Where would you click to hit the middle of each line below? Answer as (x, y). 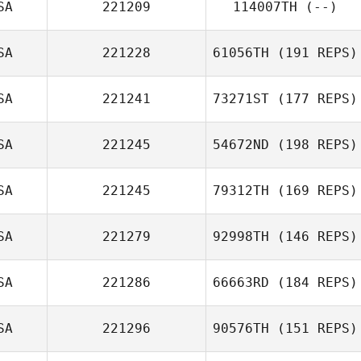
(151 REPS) (313, 328)
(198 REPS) (313, 145)
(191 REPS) (313, 53)
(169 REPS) (313, 191)
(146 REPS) (313, 237)
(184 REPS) (313, 282)
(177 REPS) (313, 99)
